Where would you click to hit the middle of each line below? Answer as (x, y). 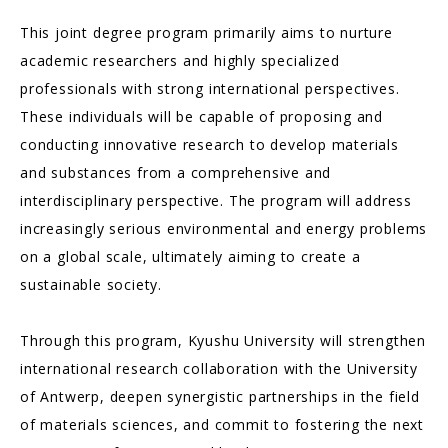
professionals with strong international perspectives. (210, 88)
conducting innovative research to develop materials (209, 144)
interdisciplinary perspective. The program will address (216, 200)
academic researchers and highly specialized (180, 60)
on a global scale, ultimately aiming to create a (190, 256)
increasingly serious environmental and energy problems (224, 228)
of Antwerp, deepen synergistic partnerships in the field (220, 396)
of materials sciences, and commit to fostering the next (222, 424)
